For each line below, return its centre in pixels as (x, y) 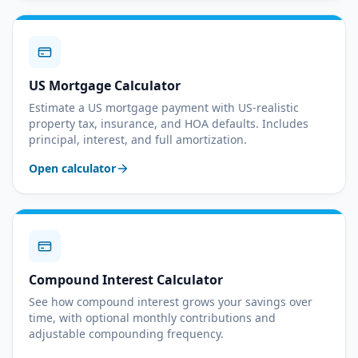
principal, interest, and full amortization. (138, 139)
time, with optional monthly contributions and (152, 318)
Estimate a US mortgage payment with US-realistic (164, 107)
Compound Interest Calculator (126, 280)
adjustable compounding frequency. (126, 334)
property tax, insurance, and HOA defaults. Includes (169, 123)
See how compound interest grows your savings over (171, 302)
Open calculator (72, 168)
